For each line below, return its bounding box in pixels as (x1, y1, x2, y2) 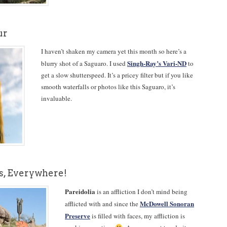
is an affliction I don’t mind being (95, 187, 187, 196)
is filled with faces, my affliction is (90, 211, 185, 220)
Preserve (65, 211, 90, 220)
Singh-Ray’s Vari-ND (127, 58, 186, 68)
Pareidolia (65, 186, 95, 196)
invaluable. (41, 94, 72, 103)
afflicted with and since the (65, 199, 140, 208)
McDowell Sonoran (140, 199, 194, 208)
